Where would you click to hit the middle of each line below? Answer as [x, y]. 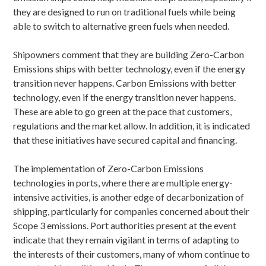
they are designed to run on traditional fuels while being [125, 12]
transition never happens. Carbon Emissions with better [125, 83]
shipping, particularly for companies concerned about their [132, 211]
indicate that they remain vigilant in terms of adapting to [126, 240]
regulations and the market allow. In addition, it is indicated [132, 126]
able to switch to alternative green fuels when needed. [121, 26]
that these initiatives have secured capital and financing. [125, 140]
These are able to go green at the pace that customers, [123, 111]
